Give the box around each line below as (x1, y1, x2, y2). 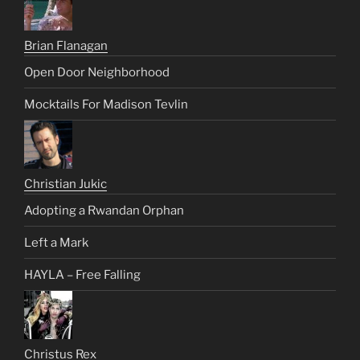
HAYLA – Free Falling (24, 267, 141, 282)
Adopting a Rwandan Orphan (24, 202, 184, 218)
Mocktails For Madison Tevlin (24, 96, 188, 112)
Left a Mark (24, 235, 88, 250)
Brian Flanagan (24, 39, 108, 54)
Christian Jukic (24, 177, 107, 192)
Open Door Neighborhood (24, 64, 170, 80)
